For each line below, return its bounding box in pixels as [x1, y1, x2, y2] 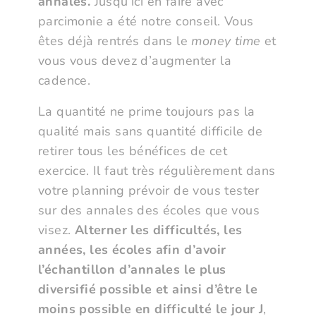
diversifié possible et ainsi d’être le [38, 281, 258, 298]
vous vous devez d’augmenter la [38, 52, 231, 70]
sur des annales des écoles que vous [38, 202, 260, 219]
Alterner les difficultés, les [74, 221, 243, 239]
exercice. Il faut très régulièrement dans [38, 162, 276, 180]
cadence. [38, 72, 91, 90]
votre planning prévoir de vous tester [38, 182, 260, 200]
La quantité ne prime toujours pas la [38, 103, 255, 121]
